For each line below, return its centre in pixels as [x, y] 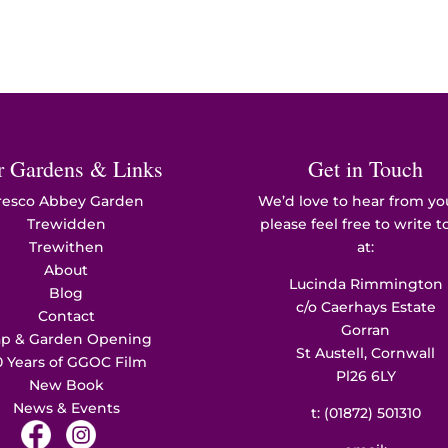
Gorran [366, 329]
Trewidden [66, 223]
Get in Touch [366, 168]
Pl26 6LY [365, 375]
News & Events [66, 407]
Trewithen [66, 246]
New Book [66, 384]
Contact [66, 315]
